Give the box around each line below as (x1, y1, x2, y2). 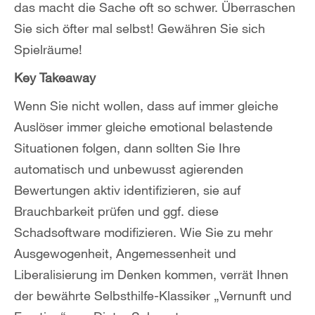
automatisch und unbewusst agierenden (14, 161, 243, 177)
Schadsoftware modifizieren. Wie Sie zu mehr (14, 224, 273, 240)
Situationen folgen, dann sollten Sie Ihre (14, 140, 240, 156)
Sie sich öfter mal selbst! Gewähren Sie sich (14, 20, 265, 37)
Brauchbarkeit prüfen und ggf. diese (14, 203, 219, 219)
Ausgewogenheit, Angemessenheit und (14, 245, 236, 262)
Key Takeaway (14, 70, 96, 86)
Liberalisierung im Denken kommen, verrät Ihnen (14, 266, 288, 283)
